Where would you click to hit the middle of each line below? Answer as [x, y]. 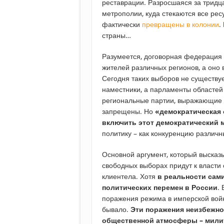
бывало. [116, 209]
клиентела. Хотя [130, 176]
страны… [116, 35]
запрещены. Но [128, 111]
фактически [122, 24]
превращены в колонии [180, 24]
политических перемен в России [160, 187]
